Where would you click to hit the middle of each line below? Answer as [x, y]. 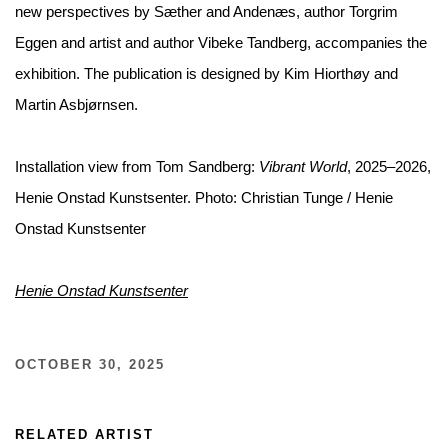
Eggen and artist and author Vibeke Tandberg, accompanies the [221, 43]
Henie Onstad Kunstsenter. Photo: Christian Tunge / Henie [204, 198]
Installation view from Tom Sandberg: [137, 167]
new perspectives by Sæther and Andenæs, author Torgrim [206, 12]
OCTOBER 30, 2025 [90, 365]
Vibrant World [303, 167]
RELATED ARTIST [84, 435]
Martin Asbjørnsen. [76, 105]
